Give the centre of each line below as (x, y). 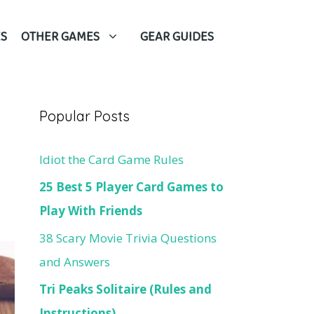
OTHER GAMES (61, 39)
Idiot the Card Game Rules (111, 159)
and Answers (75, 261)
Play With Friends (91, 210)
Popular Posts (84, 116)
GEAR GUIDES (177, 39)
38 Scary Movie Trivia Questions (128, 238)
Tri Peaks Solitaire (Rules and (125, 289)
